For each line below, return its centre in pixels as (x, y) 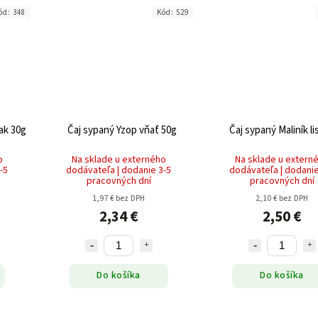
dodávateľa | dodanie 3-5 (119, 170)
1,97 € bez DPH (119, 198)
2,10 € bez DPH (282, 198)
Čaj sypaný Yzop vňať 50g (122, 130)
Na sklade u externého (119, 159)
